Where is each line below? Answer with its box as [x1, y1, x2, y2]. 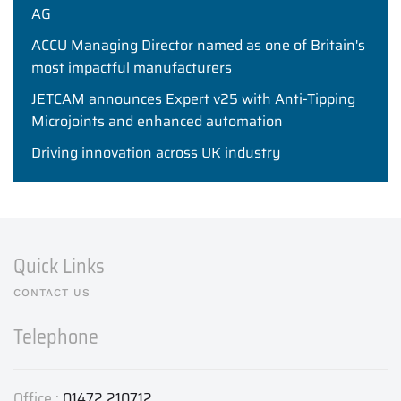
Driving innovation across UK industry [31, 141, 285, 165]
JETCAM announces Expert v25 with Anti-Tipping [31, 88, 355, 111]
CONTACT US [13, 286, 90, 300]
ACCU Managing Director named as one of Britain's [31, 34, 365, 57]
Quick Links [13, 251, 105, 283]
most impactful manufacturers [31, 56, 232, 80]
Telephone [13, 321, 98, 354]
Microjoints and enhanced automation [31, 110, 283, 133]
